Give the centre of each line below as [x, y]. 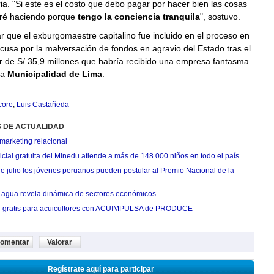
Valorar [60, 242]
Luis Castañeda [43, 105]
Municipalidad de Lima [54, 74]
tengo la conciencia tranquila [139, 17]
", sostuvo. [220, 17]
